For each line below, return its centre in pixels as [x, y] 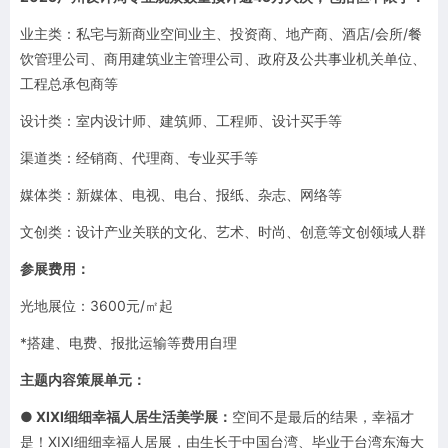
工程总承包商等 [69, 83]
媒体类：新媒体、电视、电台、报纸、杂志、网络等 [181, 194]
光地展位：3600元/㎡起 [100, 305]
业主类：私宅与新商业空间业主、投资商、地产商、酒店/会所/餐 [221, 33]
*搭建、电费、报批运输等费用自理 [128, 342]
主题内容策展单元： [83, 379]
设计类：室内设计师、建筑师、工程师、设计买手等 [181, 120]
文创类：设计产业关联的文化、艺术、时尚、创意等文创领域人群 [223, 231]
